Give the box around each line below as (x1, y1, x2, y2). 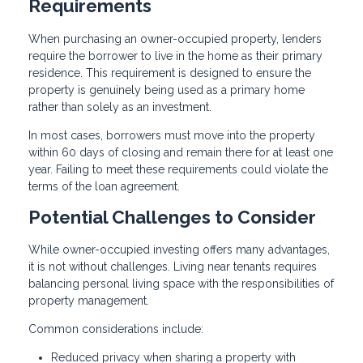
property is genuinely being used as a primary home (28, 83, 305, 96)
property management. (28, 294, 149, 308)
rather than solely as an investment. (28, 100, 211, 113)
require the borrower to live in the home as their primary (28, 49, 322, 62)
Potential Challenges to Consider (28, 206, 316, 228)
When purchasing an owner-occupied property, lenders (28, 32, 322, 45)
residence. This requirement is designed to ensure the (28, 66, 311, 79)
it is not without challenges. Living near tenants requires (28, 260, 317, 274)
